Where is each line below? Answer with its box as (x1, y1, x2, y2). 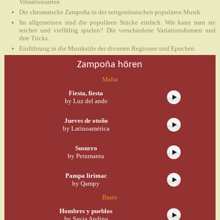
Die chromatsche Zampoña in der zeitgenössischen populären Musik (19, 8, 200, 16)
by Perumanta (68, 152, 105, 160)
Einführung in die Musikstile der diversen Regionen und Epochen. (19, 44, 196, 52)
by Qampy (72, 179, 100, 187)
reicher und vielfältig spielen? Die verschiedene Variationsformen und (19, 26, 216, 34)
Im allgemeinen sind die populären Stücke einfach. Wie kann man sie (19, 18, 216, 26)
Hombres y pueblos (59, 207, 113, 215)
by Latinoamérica (62, 124, 110, 132)
